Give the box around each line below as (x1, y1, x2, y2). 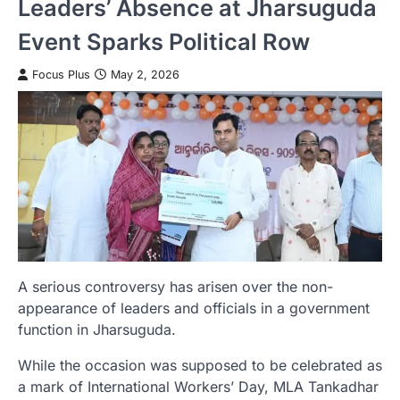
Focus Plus (32, 67, 90, 81)
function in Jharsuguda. (18, 320, 176, 338)
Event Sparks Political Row (18, 27, 310, 55)
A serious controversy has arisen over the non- (18, 277, 333, 296)
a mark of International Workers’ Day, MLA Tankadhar (18, 377, 379, 396)
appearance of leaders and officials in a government (18, 298, 370, 317)
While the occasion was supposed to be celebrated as (18, 355, 382, 374)
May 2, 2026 (111, 67, 179, 81)
